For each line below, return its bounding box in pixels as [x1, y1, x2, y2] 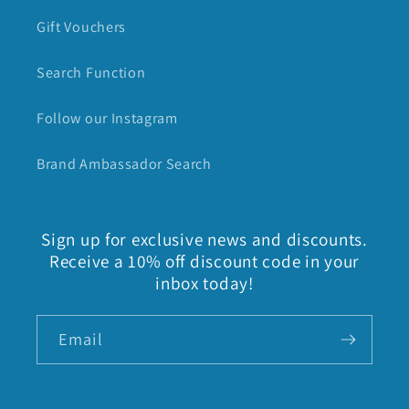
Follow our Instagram [37, 108, 178, 128]
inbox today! [155, 271, 254, 296]
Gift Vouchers [37, 16, 126, 37]
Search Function [37, 62, 146, 82]
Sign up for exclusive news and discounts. [41, 227, 368, 252]
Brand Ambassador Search [37, 153, 212, 173]
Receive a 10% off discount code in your [48, 249, 361, 274]
